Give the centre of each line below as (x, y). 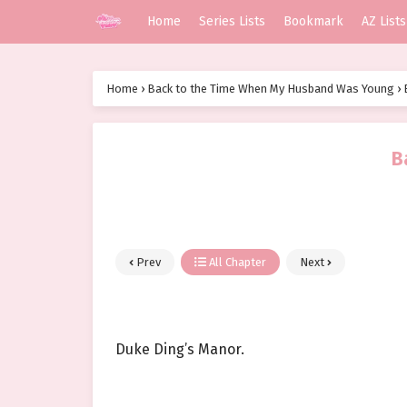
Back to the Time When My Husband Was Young (271, 89)
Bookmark (313, 21)
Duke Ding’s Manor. (180, 350)
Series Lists (232, 21)
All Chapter (236, 263)
